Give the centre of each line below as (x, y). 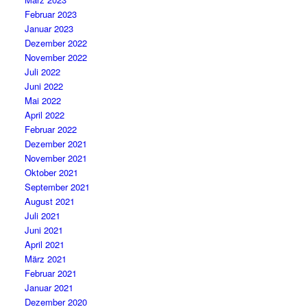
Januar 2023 (49, 28)
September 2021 (58, 187)
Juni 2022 (44, 86)
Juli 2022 (43, 72)
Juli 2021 (43, 216)
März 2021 (46, 259)
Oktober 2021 (52, 172)
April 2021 (45, 244)
